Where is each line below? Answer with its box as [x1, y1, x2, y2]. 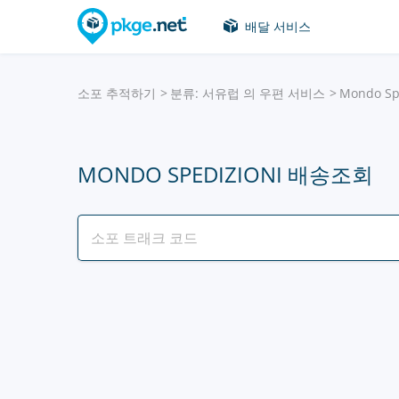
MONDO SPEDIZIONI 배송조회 [77, 159, 373, 189]
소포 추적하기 [77, 85, 156, 102]
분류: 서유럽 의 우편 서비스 [170, 85, 325, 102]
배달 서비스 [245, 18, 311, 35]
